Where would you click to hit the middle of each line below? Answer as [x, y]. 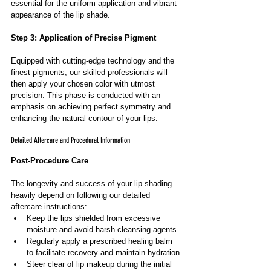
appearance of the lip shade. [60, 15]
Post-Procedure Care [50, 161]
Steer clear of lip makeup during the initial [100, 264]
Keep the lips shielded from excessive [95, 218]
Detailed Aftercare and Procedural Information [70, 140]
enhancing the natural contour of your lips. [84, 118]
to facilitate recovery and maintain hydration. [104, 253]
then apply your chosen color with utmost [84, 84]
